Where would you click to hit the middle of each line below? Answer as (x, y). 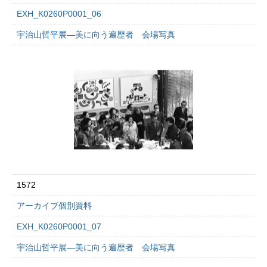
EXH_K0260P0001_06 (59, 14)
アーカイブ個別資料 (54, 206)
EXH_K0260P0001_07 (59, 226)
